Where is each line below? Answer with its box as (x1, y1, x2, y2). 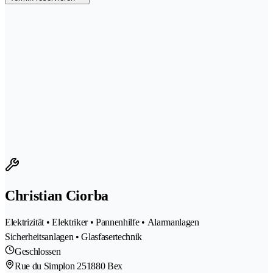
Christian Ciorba (5, 187, 108, 204)
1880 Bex (86, 260, 123, 271)
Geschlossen (15, 246, 61, 257)
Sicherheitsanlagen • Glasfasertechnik (5, 231, 143, 242)
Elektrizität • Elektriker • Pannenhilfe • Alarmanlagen (5, 216, 199, 227)
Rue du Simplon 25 (15, 260, 87, 271)
